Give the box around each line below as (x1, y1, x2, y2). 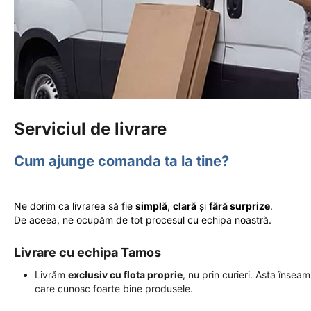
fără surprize (209, 199, 270, 212)
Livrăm (35, 268, 68, 280)
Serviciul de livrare (14, 118, 167, 139)
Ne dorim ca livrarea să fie (14, 199, 135, 212)
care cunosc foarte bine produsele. (35, 282, 193, 294)
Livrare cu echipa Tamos (14, 244, 161, 260)
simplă (135, 199, 167, 212)
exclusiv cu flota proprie (68, 268, 183, 280)
